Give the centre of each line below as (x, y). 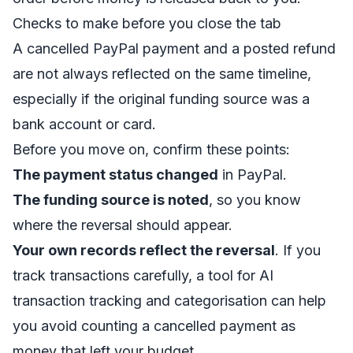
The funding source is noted (111, 200)
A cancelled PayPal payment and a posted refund (174, 48)
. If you (298, 250)
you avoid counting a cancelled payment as (154, 326)
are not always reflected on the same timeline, (162, 74)
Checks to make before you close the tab (147, 23)
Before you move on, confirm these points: (151, 149)
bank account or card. (84, 124)
